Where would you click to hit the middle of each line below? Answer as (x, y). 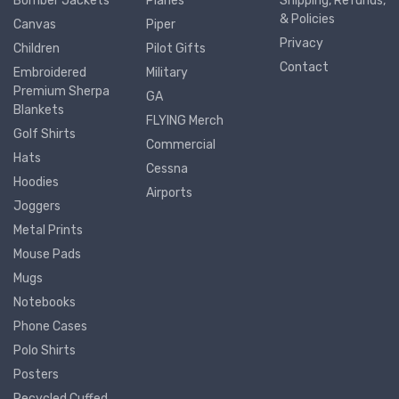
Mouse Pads (47, 255)
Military (167, 73)
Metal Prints (48, 231)
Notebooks (45, 303)
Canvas (35, 25)
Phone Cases (50, 327)
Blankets (39, 110)
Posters (36, 375)
